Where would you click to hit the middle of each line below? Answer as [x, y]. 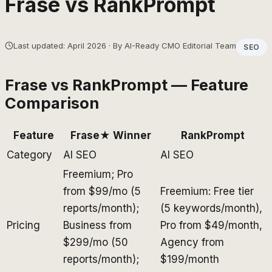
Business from [97, 225]
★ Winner [125, 135]
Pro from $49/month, [211, 225]
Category [29, 155]
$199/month [190, 259]
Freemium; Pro [98, 174]
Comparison [52, 103]
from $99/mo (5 [102, 191]
